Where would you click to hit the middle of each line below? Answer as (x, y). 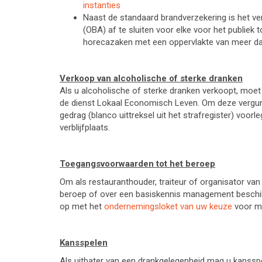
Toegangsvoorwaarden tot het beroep (137, 164)
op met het (82, 206)
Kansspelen (84, 243)
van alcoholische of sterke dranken (170, 78)
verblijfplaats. (85, 127)
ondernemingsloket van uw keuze (168, 206)
